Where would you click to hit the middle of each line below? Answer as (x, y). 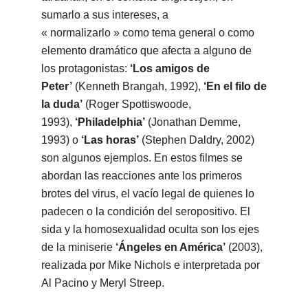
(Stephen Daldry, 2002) (196, 140)
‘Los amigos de (169, 69)
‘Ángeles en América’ (170, 247)
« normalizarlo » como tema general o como (147, 33)
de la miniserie (78, 247)
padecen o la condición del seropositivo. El (145, 212)
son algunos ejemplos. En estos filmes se (142, 158)
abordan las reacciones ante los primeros (141, 176)
